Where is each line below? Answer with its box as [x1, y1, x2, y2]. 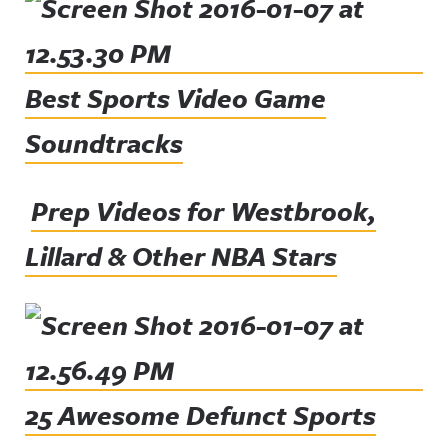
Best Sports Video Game [25, 79, 326, 118]
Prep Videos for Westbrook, [31, 192, 376, 231]
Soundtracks [25, 124, 183, 163]
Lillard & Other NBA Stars [25, 237, 337, 276]
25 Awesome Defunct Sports [25, 395, 376, 434]
